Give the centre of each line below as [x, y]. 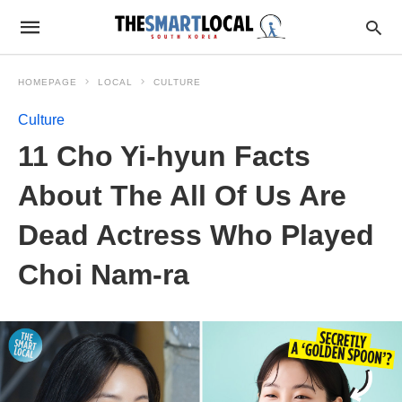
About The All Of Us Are [182, 196]
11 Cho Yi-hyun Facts [164, 156]
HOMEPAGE [48, 82]
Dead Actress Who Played [196, 235]
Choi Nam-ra [104, 275]
